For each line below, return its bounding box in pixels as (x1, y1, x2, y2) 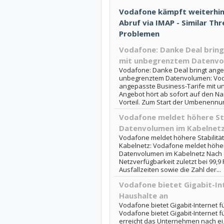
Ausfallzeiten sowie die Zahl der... (118, 165, 221, 174)
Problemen (118, 28, 159, 38)
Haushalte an (118, 190, 168, 200)
